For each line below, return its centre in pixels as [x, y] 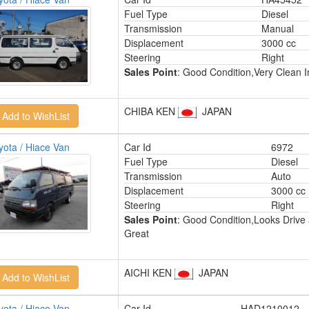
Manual [277, 28]
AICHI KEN [149, 272]
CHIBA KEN [151, 111]
